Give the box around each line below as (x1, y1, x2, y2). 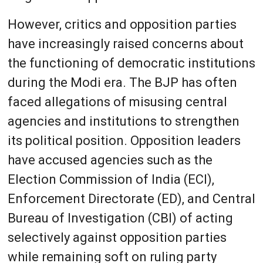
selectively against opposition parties (7, 230, 227, 245)
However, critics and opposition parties (7, 16, 237, 32)
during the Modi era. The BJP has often (7, 75, 237, 90)
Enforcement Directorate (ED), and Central (7, 191, 255, 206)
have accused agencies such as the (7, 152, 213, 167)
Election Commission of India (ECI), (7, 171, 214, 187)
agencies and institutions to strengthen (7, 113, 240, 129)
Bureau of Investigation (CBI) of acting (7, 210, 233, 225)
